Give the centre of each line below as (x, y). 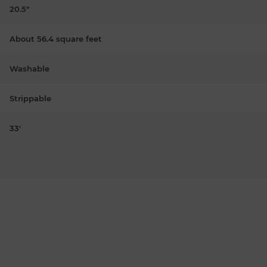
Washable (30, 68)
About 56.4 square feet (56, 38)
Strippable (30, 98)
